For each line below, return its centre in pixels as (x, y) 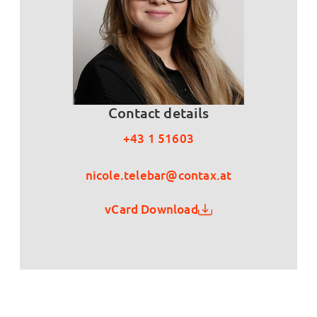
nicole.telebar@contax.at (158, 175)
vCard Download (151, 209)
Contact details (158, 113)
